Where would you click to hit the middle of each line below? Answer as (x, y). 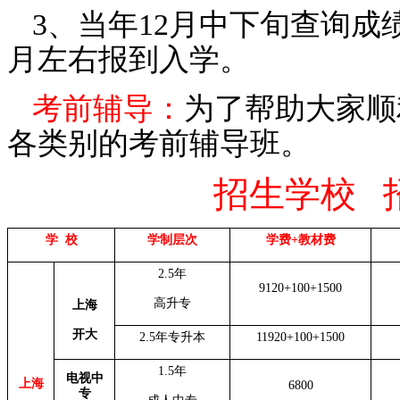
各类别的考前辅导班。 (159, 144)
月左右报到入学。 (129, 60)
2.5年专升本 (172, 337)
